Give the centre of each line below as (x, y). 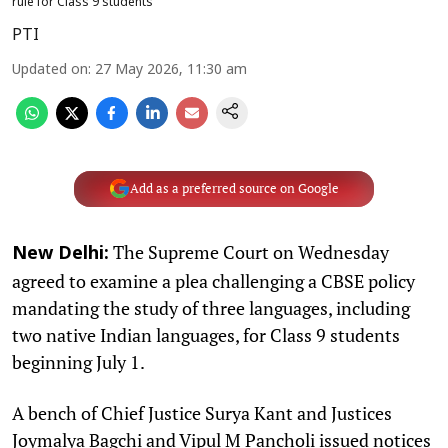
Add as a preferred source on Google (234, 188)
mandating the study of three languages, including (211, 307)
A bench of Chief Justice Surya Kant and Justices (202, 412)
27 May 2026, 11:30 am (171, 70)
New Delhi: (60, 254)
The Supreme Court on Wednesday (249, 251)
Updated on (50, 70)
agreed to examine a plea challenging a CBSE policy (213, 280)
